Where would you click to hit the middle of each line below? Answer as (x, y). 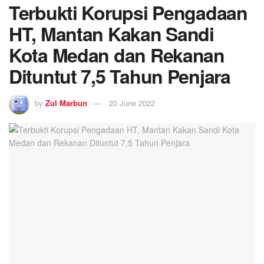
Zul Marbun (66, 103)
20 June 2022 (132, 103)
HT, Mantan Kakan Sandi (111, 33)
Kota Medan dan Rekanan (117, 55)
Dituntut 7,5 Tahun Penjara (120, 76)
